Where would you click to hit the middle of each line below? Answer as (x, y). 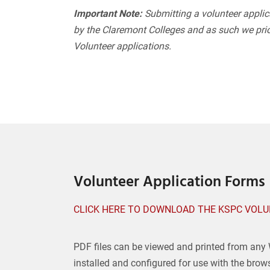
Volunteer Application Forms (169, 181)
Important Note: (108, 14)
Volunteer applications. (122, 46)
